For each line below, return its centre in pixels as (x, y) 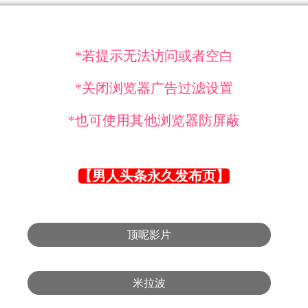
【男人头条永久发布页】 (154, 176)
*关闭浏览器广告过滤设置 (154, 88)
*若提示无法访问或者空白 (154, 56)
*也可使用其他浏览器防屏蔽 (154, 120)
